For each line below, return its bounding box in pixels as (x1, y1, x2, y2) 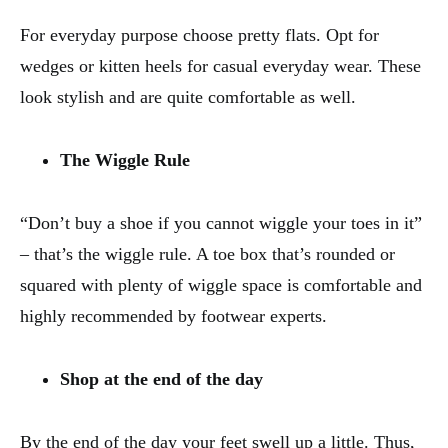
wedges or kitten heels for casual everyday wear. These (20, 55, 421, 76)
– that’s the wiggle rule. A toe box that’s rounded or (20, 243, 395, 264)
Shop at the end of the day (60, 368, 263, 389)
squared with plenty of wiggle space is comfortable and (20, 274, 422, 295)
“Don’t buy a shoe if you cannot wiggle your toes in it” (20, 212, 422, 233)
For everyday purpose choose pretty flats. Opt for (20, 24, 379, 45)
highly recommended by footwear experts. (20, 305, 327, 326)
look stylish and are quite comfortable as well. (20, 86, 356, 107)
